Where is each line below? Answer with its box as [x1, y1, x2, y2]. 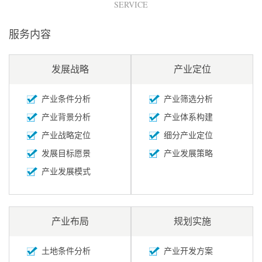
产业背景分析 [42, 112, 91, 122]
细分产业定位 [164, 130, 213, 140]
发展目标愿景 [42, 149, 91, 158]
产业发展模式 [42, 167, 91, 177]
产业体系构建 [164, 112, 213, 122]
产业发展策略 [164, 149, 213, 158]
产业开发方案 [164, 246, 213, 256]
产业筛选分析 [164, 94, 213, 104]
